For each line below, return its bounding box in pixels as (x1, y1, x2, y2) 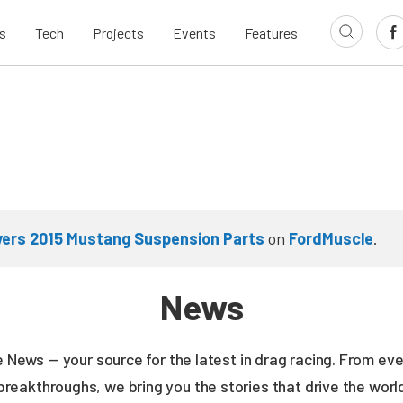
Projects (93, 23, 144, 41)
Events (173, 23, 216, 41)
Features (245, 23, 298, 41)
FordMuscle (289, 228, 373, 248)
